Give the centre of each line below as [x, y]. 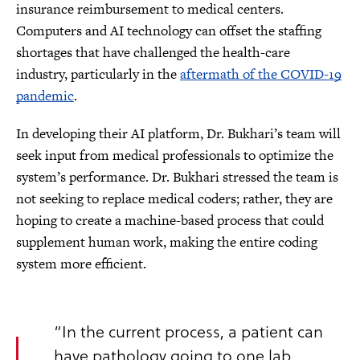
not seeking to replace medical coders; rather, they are [174, 198]
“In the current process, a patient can [188, 331]
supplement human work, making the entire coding [167, 242]
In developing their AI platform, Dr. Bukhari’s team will [178, 133]
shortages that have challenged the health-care [153, 52]
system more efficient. [81, 264]
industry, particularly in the [98, 74]
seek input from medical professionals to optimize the [175, 155]
